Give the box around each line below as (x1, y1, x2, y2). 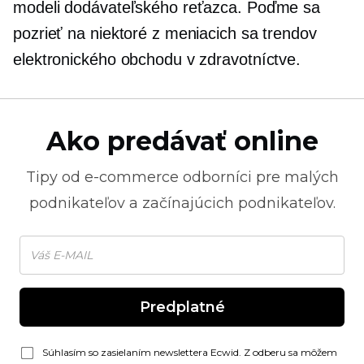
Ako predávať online (45, 125, 318, 157)
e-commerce (84, 168, 179, 186)
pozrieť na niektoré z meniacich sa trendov (13, 24, 317, 42)
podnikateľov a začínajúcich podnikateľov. (28, 194, 336, 212)
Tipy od (25, 168, 84, 186)
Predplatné (139, 298, 225, 316)
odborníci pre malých (178, 168, 339, 186)
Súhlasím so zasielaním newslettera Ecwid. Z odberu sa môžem (42, 346, 337, 358)
